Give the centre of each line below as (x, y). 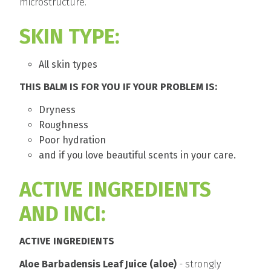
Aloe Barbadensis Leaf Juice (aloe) (98, 264)
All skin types (68, 64)
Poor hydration (72, 140)
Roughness (64, 125)
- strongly (199, 264)
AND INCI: (63, 214)
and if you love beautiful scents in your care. (137, 155)
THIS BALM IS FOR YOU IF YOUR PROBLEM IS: (118, 87)
